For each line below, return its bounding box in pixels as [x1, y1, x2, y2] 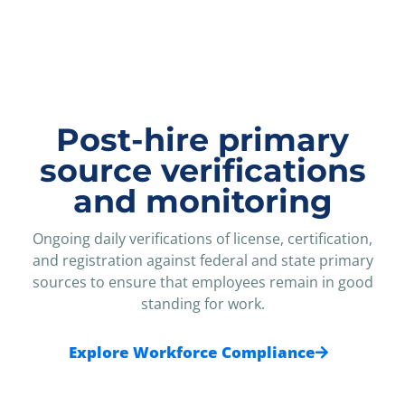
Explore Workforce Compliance [68, 342, 316, 363]
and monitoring [72, 181, 333, 221]
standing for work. [140, 293, 265, 314]
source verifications [39, 150, 366, 190]
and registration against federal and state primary [32, 250, 373, 270]
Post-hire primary [56, 119, 349, 159]
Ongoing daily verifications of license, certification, [33, 228, 372, 249]
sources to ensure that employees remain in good [32, 271, 373, 292]
